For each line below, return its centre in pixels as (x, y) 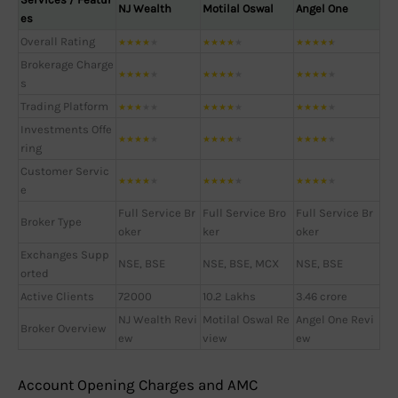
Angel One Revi (335, 319)
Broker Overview (63, 328)
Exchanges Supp (65, 254)
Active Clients (57, 296)
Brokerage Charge (67, 64)
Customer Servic (65, 171)
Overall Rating (58, 41)
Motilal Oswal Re (246, 319)
